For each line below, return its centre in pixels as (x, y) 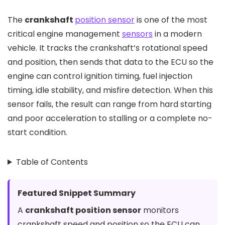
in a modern (177, 34)
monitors (160, 210)
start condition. (37, 132)
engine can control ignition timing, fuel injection (100, 76)
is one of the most (171, 20)
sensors (137, 34)
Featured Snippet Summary (77, 193)
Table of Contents (52, 162)
